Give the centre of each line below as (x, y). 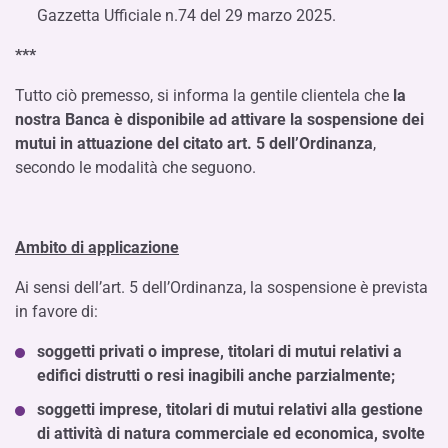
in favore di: (56, 311)
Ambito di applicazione (97, 247)
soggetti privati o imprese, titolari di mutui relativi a (219, 351)
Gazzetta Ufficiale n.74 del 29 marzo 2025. (186, 15)
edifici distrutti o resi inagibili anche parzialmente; (216, 375)
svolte (403, 433)
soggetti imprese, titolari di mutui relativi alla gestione (230, 409)
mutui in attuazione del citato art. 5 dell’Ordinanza (194, 143)
